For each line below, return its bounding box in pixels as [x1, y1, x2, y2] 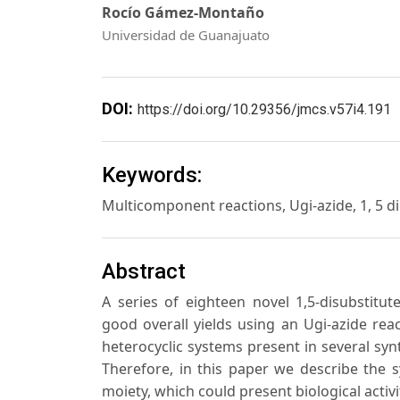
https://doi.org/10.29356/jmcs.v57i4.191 [137, 101, 391, 119]
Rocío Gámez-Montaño [102, 3, 264, 22]
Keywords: [102, 162, 202, 187]
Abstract [102, 258, 186, 284]
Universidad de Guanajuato [102, 26, 270, 44]
